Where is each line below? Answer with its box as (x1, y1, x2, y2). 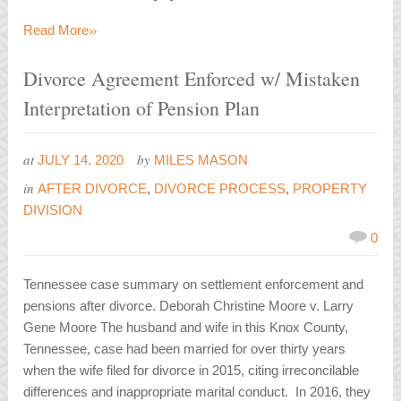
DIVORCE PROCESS (154, 180, 286, 196)
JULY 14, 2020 (38, 151, 124, 167)
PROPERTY (293, 180, 368, 196)
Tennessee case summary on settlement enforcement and (23, 276, 364, 292)
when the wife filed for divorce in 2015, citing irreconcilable (23, 362, 360, 378)
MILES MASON (154, 151, 249, 167)
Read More (23, 21, 90, 38)
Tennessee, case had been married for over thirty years (23, 340, 346, 356)
